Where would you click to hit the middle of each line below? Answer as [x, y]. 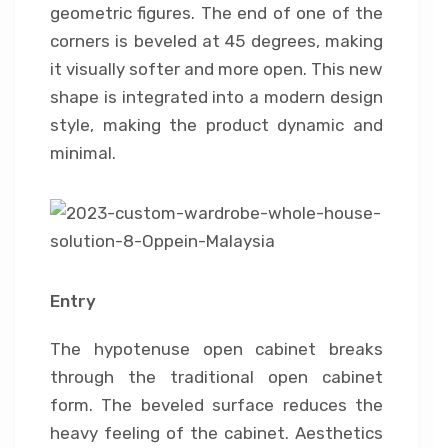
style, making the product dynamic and [216, 125]
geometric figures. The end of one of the [216, 13]
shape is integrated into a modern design [216, 97]
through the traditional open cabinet [216, 377]
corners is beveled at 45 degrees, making [216, 41]
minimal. [83, 153]
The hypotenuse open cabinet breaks [216, 349]
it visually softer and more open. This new [216, 69]
